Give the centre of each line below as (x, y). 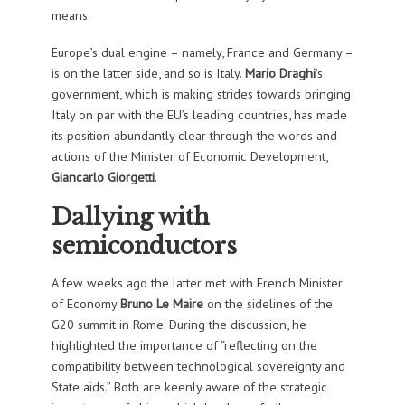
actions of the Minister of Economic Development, (189, 155)
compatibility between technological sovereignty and (198, 366)
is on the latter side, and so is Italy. (148, 72)
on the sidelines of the (268, 304)
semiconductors (144, 246)
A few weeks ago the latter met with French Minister (197, 283)
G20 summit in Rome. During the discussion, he (179, 325)
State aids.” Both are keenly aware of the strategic (189, 387)
